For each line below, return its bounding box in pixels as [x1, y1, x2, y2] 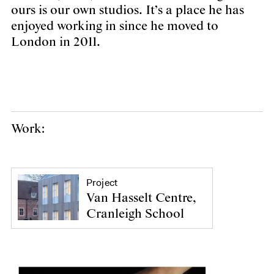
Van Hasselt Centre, [86, 190, 196, 206]
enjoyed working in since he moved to [11, 18, 218, 34]
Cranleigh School [86, 206, 184, 222]
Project [86, 176, 118, 189]
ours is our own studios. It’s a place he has [11, 2, 244, 18]
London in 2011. [11, 34, 100, 50]
